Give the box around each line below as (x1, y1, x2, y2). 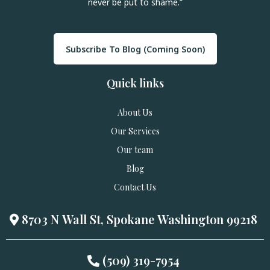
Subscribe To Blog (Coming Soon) (65, 43, 205, 55)
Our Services (110, 125, 160, 137)
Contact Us (114, 181, 156, 193)
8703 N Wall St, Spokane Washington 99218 (22, 211, 257, 228)
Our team (117, 144, 153, 156)
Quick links (106, 76, 164, 91)
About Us (118, 107, 152, 119)
